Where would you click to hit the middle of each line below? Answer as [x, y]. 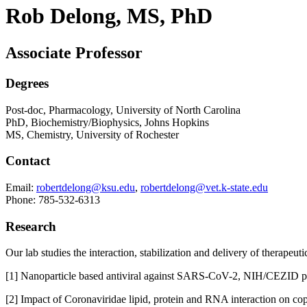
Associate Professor [74, 52]
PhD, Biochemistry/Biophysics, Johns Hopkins [107, 122]
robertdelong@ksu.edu [86, 187]
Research [31, 226]
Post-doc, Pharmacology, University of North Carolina [123, 110]
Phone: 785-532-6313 [53, 199]
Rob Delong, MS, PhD [109, 16]
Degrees [27, 83]
